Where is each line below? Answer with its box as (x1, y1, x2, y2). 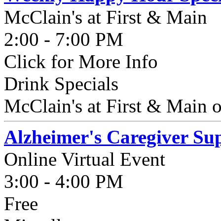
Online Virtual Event (4, 148, 165, 170)
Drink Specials (4, 73, 118, 94)
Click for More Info (4, 51, 158, 72)
